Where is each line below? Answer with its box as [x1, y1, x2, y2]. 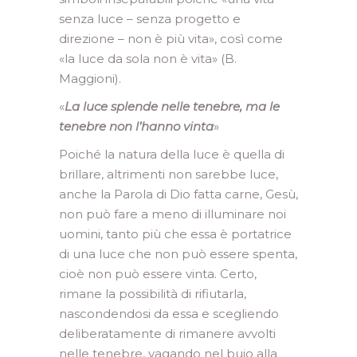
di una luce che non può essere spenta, [59, 246, 297, 261]
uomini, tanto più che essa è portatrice [59, 226, 292, 241]
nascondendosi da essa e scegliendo [59, 306, 279, 321]
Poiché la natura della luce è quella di [59, 147, 284, 162]
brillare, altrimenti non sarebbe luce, [59, 167, 278, 182]
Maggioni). [59, 71, 121, 86]
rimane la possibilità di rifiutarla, [59, 286, 246, 301]
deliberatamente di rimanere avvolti [59, 326, 276, 341]
